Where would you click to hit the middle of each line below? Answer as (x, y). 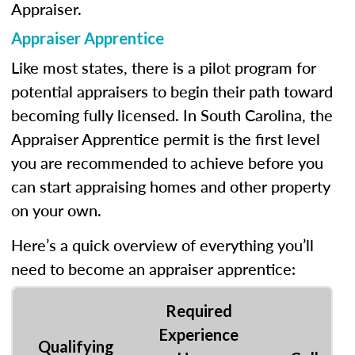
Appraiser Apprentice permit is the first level (166, 139)
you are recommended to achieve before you (167, 162)
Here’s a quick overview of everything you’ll (162, 245)
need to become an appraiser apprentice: (153, 269)
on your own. (56, 210)
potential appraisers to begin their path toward (172, 91)
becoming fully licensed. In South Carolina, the (172, 115)
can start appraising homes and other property (171, 186)
